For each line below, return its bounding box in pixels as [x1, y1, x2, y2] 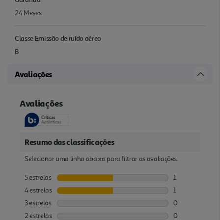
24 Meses [15, 8, 42, 17]
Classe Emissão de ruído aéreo [15, 33, 101, 42]
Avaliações [15, 69, 52, 79]
